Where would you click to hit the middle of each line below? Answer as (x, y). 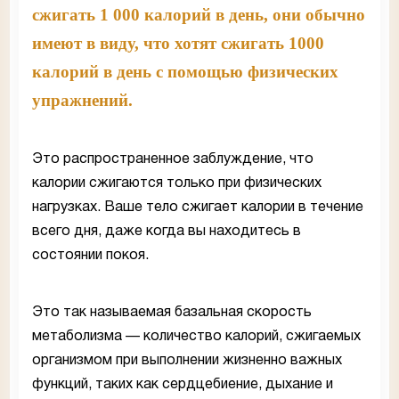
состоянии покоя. (90, 255)
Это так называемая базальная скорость (172, 312)
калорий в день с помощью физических (185, 71)
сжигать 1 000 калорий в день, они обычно (199, 14)
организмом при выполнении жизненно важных (187, 360)
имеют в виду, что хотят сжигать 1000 (178, 43)
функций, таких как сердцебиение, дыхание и (183, 384)
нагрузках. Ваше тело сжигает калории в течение (198, 207)
